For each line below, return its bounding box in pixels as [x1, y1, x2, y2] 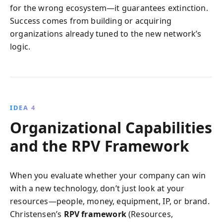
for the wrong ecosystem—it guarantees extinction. [10, 2, 208, 13]
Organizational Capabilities [10, 117, 212, 138]
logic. [10, 41, 31, 52]
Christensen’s [10, 208, 64, 220]
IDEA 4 [10, 103, 36, 112]
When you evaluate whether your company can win [10, 169, 206, 181]
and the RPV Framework [10, 135, 189, 156]
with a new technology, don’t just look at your [10, 182, 185, 194]
